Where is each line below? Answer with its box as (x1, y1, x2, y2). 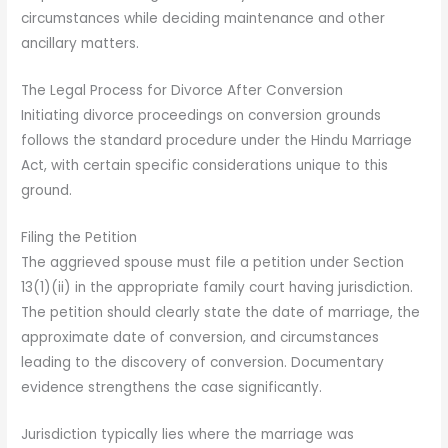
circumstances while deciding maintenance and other (21, 9, 386, 29)
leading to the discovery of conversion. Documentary (21, 352, 385, 372)
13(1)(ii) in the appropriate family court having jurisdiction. (21, 277, 414, 297)
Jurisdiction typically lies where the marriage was (21, 424, 355, 444)
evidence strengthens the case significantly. (21, 377, 323, 397)
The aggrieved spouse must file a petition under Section (21, 252, 405, 272)
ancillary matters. (21, 34, 140, 54)
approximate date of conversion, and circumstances (21, 327, 380, 347)
